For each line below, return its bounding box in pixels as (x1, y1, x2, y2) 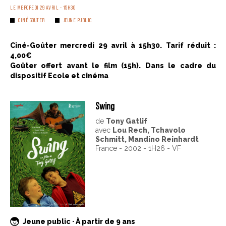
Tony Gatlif (105, 117, 147, 126)
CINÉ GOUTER (18, 17, 45, 24)
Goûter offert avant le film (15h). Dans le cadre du (10, 62, 216, 70)
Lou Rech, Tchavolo (112, 126, 186, 135)
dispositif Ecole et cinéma (10, 72, 108, 80)
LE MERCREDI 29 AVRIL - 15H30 (10, 4, 75, 11)
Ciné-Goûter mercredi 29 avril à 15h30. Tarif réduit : (10, 41, 216, 50)
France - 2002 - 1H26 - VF (95, 144, 181, 153)
